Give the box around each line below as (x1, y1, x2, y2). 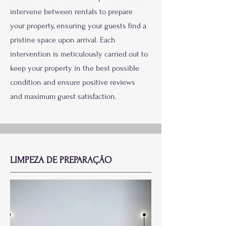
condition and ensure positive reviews (10, 78, 135, 87)
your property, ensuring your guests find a (10, 21, 146, 30)
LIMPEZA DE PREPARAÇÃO (10, 155, 111, 165)
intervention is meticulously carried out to (10, 49, 148, 59)
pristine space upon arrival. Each (10, 35, 116, 44)
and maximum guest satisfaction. (10, 92, 117, 101)
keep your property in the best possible (10, 64, 139, 73)
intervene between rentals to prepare (10, 7, 133, 16)
